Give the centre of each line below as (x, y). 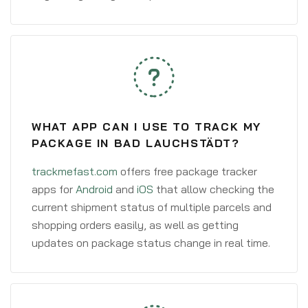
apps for (54, 189)
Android (94, 189)
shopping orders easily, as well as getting (135, 225)
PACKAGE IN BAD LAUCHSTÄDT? (136, 143)
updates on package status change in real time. (151, 243)
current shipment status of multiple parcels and (152, 207)
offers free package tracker (187, 171)
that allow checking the (214, 189)
